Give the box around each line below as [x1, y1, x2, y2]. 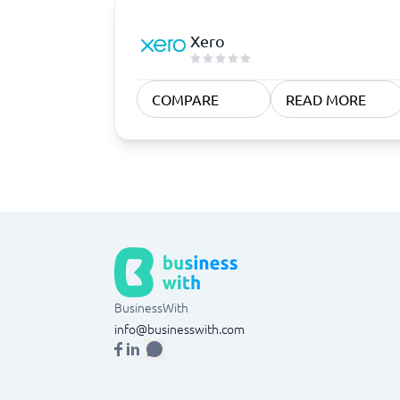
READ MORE [285, 90, 366, 108]
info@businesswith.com [114, 320, 245, 337]
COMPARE [152, 90, 219, 108]
